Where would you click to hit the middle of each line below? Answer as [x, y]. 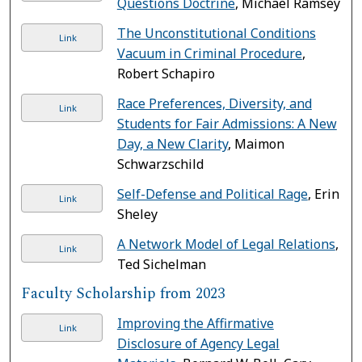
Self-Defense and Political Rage [212, 194]
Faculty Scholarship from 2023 [123, 293]
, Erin [323, 194]
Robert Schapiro [166, 73]
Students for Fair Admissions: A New [227, 123]
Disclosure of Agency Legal [198, 343]
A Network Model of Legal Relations [226, 244]
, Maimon [256, 143]
